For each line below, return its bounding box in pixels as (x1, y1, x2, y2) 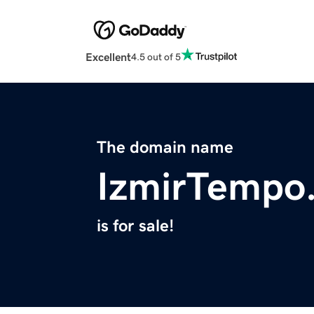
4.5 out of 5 (131, 51, 181, 62)
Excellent (86, 51, 131, 63)
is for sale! (97, 217, 174, 235)
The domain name (97, 139, 233, 156)
